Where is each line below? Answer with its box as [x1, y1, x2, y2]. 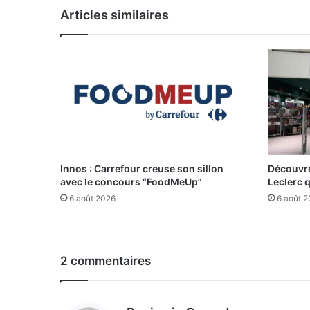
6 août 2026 [69, 192, 116, 203]
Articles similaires [60, 8, 169, 23]
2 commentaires [60, 253, 151, 268]
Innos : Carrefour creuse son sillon [60, 162, 224, 174]
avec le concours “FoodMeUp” [60, 175, 202, 188]
